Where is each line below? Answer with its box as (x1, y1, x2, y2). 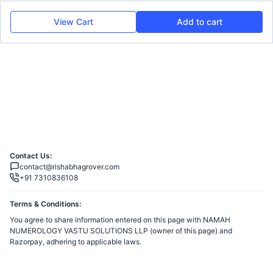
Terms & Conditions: (10, 199, 81, 209)
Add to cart (177, 16, 222, 27)
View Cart (54, 16, 93, 27)
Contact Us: (10, 151, 52, 161)
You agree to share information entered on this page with (10, 215, 203, 225)
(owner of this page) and (148, 226, 232, 236)
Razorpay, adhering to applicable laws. (10, 237, 141, 247)
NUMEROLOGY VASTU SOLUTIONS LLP (10, 226, 148, 236)
